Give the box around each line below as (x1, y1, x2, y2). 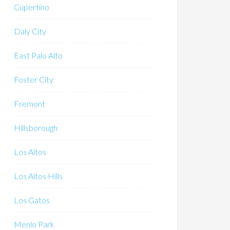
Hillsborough (14, 123, 57, 132)
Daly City (14, 26, 46, 36)
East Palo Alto (14, 50, 63, 60)
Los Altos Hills (14, 171, 63, 181)
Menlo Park (14, 219, 54, 229)
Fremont (14, 99, 45, 108)
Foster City (14, 74, 53, 84)
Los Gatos (14, 195, 50, 205)
